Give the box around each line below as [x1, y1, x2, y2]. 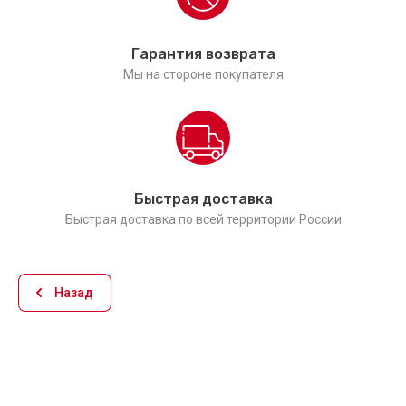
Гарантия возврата [130, 45, 275, 63]
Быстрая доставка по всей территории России [64, 212, 342, 227]
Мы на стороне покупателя [122, 67, 284, 82]
